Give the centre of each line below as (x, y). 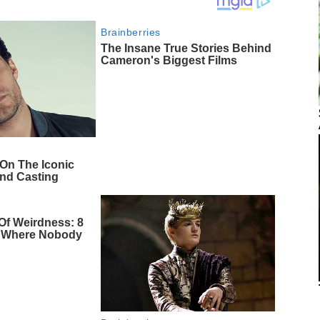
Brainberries (131, 32)
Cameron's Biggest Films (169, 61)
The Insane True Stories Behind (186, 49)
